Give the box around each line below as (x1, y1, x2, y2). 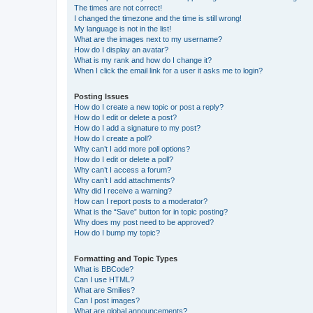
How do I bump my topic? (74, 228, 160, 237)
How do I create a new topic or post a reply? (74, 102, 224, 111)
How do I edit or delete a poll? (74, 154, 173, 163)
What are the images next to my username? (74, 34, 222, 43)
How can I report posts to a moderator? (74, 196, 208, 205)
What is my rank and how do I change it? (74, 55, 212, 64)
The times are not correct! (74, 3, 162, 12)
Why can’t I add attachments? (74, 175, 175, 184)
